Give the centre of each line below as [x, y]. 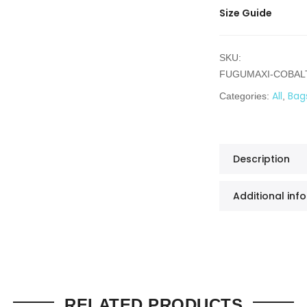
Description [261, 159]
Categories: [246, 96]
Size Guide [246, 13]
